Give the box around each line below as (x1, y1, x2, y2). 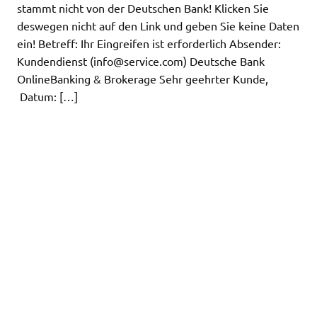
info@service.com (93, 53, 183, 68)
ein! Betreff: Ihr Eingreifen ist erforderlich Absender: (17, 35, 281, 50)
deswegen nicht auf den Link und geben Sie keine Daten (17, 18, 299, 33)
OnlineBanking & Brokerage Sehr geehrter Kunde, (17, 71, 294, 86)
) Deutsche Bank (183, 53, 265, 68)
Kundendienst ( (17, 53, 93, 68)
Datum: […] (17, 88, 78, 103)
